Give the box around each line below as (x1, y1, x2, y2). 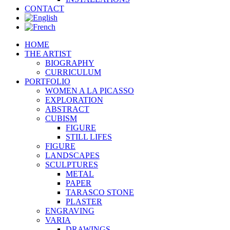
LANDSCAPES (45, 151, 100, 160)
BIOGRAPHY (45, 59, 94, 67)
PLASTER (66, 197, 102, 206)
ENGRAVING (45, 206, 94, 215)
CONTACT (25, 4, 64, 13)
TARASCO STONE (66, 188, 134, 197)
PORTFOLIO (25, 77, 70, 86)
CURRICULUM (45, 68, 101, 76)
